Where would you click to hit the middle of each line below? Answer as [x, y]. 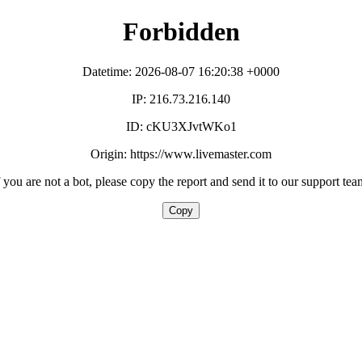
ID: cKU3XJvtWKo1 [181, 126]
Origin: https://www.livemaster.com [181, 154]
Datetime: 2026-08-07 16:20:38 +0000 [181, 71]
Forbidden [181, 32]
